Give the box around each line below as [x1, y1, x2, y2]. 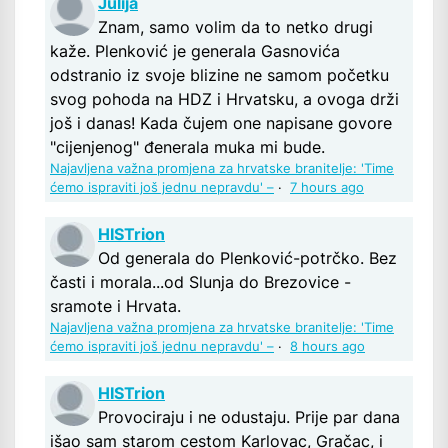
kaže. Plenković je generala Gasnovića [50, 41, 340, 62]
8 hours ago [290, 339, 365, 355]
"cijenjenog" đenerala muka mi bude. [50, 137, 325, 158]
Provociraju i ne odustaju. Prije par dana [98, 407, 400, 428]
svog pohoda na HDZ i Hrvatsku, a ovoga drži [50, 89, 399, 110]
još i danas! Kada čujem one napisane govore [50, 113, 392, 134]
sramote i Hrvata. [50, 296, 181, 317]
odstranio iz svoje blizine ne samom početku [50, 65, 389, 86]
